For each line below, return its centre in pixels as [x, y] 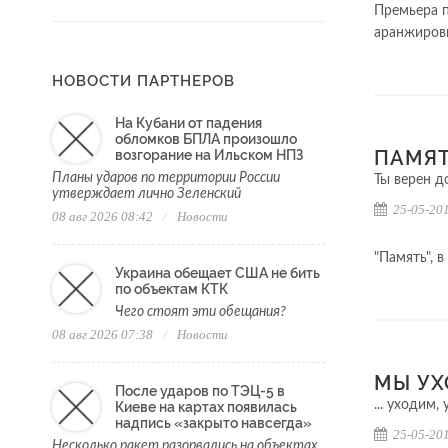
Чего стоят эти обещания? [200, 312]
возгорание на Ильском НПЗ [209, 155]
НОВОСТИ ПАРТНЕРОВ [143, 81]
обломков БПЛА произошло [206, 139]
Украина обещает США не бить [217, 273]
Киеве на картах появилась [206, 407]
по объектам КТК [171, 289]
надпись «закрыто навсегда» [213, 423]
